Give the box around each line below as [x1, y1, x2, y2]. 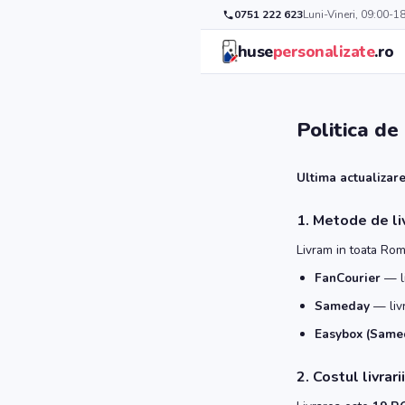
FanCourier [315, 269, 381, 287]
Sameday [315, 297, 370, 315]
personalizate [272, 41, 375, 62]
